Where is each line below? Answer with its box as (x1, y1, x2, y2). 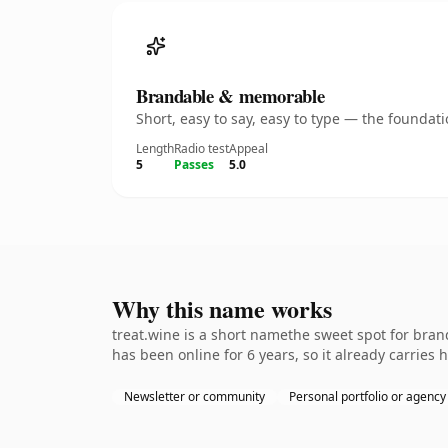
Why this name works (112, 291, 332, 326)
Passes (174, 156, 214, 173)
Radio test (174, 140, 229, 157)
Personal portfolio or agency (289, 388, 446, 405)
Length (136, 140, 174, 157)
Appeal (229, 140, 268, 157)
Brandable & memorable (136, 82, 325, 109)
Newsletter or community (124, 388, 265, 405)
